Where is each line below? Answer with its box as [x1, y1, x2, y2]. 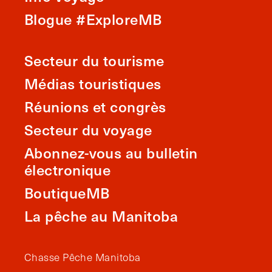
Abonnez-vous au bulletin [24, 141, 198, 163]
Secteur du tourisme [24, 49, 165, 71]
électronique [24, 158, 111, 180]
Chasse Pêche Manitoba [24, 250, 141, 264]
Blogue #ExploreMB [24, 8, 162, 30]
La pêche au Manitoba [24, 205, 178, 226]
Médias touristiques [24, 72, 161, 94]
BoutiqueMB [24, 182, 110, 203]
